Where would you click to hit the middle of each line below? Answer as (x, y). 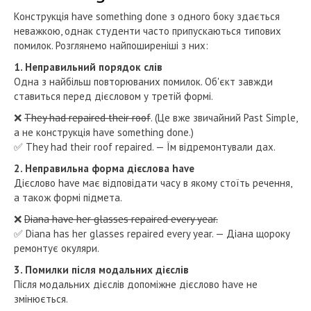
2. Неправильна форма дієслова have (104, 168)
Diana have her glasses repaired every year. (121, 219)
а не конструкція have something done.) (104, 132)
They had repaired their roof (87, 117)
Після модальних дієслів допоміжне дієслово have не (136, 284)
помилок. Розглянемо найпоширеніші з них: (111, 45)
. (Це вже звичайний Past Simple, (224, 117)
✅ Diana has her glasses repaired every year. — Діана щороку (152, 233)
